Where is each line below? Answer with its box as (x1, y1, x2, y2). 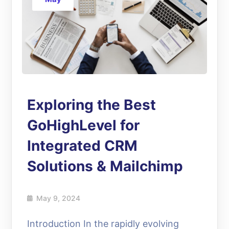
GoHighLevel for (27, 116, 140, 134)
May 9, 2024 (36, 193, 81, 202)
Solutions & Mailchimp (27, 157, 184, 175)
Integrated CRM (27, 136, 138, 154)
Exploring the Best (27, 96, 156, 113)
